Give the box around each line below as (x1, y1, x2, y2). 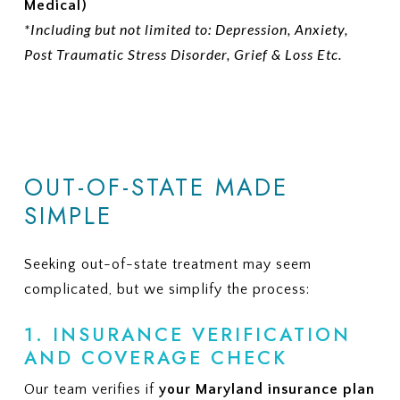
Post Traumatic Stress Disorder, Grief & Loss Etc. (23, 45, 342, 62)
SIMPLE (23, 199, 112, 234)
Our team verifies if (23, 381, 159, 398)
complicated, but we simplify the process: (23, 281, 310, 298)
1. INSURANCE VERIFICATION (23, 321, 351, 349)
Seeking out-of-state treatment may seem (23, 256, 312, 273)
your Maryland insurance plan (158, 381, 375, 398)
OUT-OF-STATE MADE (23, 171, 288, 205)
